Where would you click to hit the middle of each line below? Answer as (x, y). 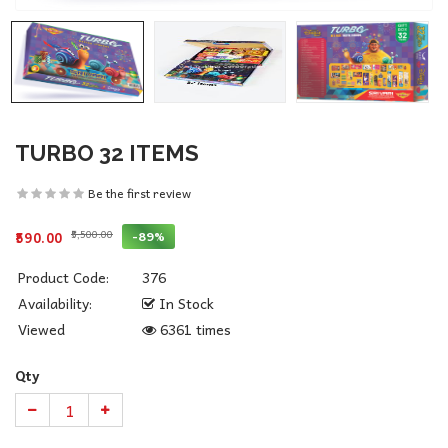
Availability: (55, 303)
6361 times (193, 329)
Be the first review (139, 193)
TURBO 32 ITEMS (107, 153)
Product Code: (63, 277)
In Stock (184, 303)
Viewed (41, 329)
